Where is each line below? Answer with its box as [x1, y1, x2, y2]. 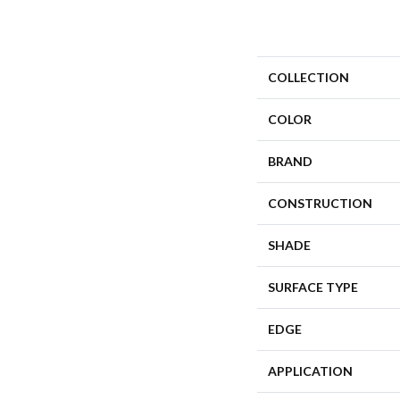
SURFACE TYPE [268, 279, 358, 295]
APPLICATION [268, 363, 353, 379]
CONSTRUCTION [268, 196, 372, 211]
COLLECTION [268, 70, 349, 85]
